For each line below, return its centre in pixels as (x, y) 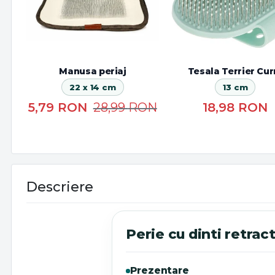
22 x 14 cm (93, 87)
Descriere (60, 187)
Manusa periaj (93, 72)
